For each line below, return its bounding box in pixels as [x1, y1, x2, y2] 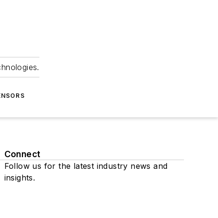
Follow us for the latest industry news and [4, 161, 168, 171]
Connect [4, 149, 41, 159]
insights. [4, 173, 36, 182]
